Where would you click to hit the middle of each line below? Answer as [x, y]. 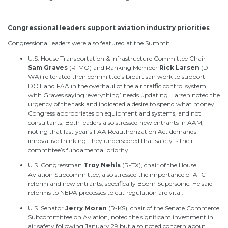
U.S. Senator [47, 208]
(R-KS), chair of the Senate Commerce [163, 208]
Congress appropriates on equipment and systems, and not [115, 113]
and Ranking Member [126, 67]
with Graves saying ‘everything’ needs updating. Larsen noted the [124, 95]
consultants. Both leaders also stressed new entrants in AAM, [116, 122]
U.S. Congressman [56, 165]
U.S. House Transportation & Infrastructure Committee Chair [117, 58]
